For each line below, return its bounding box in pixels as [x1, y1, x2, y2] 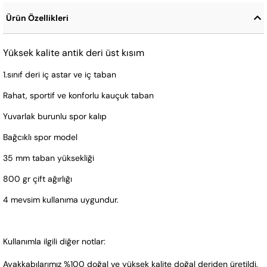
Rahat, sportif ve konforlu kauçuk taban [3, 89, 154, 101]
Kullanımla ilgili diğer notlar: [3, 235, 105, 247]
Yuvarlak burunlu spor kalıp [3, 110, 107, 122]
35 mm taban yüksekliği [3, 152, 94, 163]
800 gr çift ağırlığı [3, 173, 72, 184]
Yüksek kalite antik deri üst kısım [3, 46, 144, 59]
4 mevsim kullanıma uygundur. [3, 194, 119, 205]
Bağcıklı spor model [3, 131, 77, 142]
